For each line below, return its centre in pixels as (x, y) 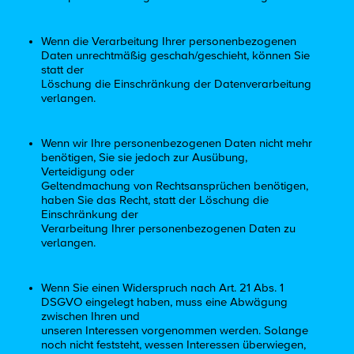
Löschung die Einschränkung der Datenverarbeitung (177, 84)
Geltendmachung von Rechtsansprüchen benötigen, (175, 186)
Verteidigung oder (88, 171)
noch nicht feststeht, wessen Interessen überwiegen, (174, 345)
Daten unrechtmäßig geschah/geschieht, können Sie (176, 55)
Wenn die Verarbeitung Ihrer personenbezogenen (169, 41)
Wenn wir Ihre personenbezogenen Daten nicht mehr (177, 143)
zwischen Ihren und (91, 316)
